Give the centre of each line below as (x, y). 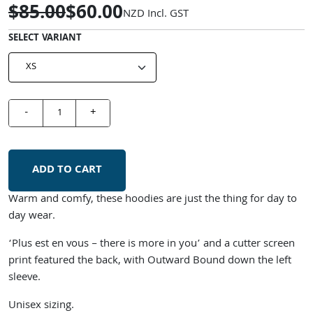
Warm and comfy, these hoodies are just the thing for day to (153, 200)
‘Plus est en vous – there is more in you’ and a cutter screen (152, 245)
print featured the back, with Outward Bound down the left (150, 261)
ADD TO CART (67, 170)
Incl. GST (167, 15)
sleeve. (24, 278)
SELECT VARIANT (45, 38)
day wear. (32, 217)
